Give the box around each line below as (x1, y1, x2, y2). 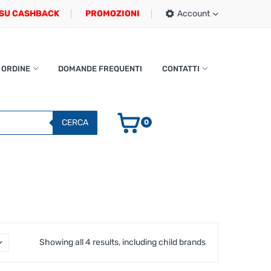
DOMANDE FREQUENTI (57, 64, 142, 73)
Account (177, 8, 210, 19)
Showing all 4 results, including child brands (39, 237, 206, 247)
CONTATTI (162, 64, 200, 73)
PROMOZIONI (85, 8, 140, 19)
